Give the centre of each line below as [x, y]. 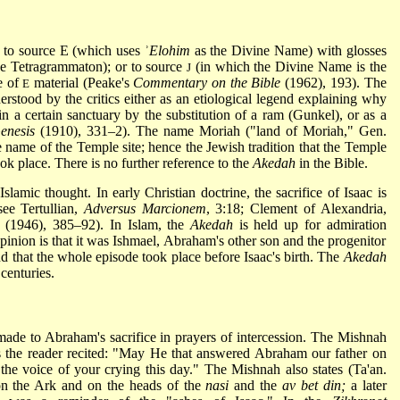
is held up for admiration [310, 224]
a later [366, 385]
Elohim [169, 50]
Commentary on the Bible [207, 82]
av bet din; [314, 385]
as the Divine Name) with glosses [288, 50]
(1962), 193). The [333, 82]
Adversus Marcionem [145, 208]
